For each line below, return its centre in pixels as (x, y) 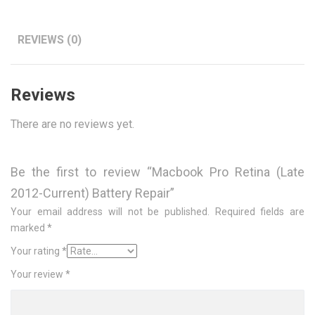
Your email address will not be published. (110, 212)
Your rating (36, 251)
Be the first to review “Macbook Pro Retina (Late (157, 172)
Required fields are (260, 212)
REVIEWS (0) (50, 40)
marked (29, 228)
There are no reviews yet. (72, 124)
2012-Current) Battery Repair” (92, 193)
